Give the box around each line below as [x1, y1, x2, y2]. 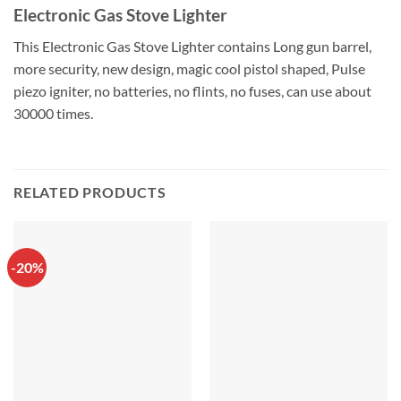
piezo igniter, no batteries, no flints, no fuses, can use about [13, 81, 371, 99]
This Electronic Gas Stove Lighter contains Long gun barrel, [13, 37, 371, 55]
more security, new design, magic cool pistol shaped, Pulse [13, 59, 365, 77]
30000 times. [13, 104, 93, 122]
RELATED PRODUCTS [13, 183, 166, 201]
